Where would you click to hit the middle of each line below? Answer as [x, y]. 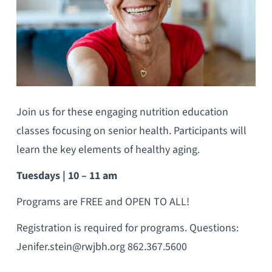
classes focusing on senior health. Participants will [131, 131]
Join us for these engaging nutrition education [122, 112]
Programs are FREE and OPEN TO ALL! [103, 202]
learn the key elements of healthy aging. [108, 150]
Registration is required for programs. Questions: [127, 228]
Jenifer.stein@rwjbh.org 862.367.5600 [101, 246]
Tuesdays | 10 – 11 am [66, 176]
